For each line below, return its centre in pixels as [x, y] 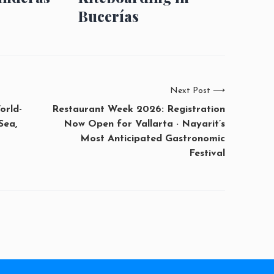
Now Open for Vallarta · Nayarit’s [144, 124]
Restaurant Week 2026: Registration [139, 109]
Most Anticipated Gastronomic [153, 139]
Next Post [190, 91]
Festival [207, 153]
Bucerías [109, 16]
